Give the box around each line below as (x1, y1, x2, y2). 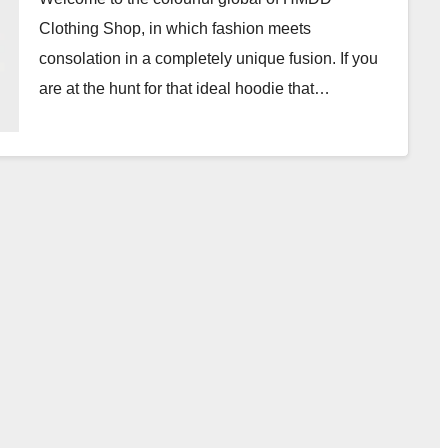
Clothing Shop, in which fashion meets (39, 20, 311, 37)
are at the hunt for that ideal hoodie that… (39, 80, 330, 97)
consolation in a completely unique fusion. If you (39, 50, 378, 67)
